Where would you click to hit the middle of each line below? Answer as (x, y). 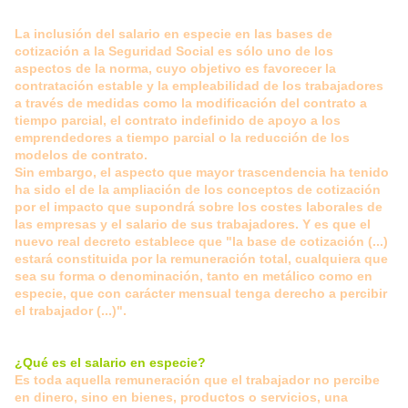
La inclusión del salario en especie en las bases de (173, 34)
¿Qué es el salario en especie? (112, 363)
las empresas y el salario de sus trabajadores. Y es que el (193, 224)
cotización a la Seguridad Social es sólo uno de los (174, 51)
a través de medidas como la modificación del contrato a (191, 103)
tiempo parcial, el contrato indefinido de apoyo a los (178, 121)
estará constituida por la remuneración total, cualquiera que (201, 259)
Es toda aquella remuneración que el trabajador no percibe (197, 380)
